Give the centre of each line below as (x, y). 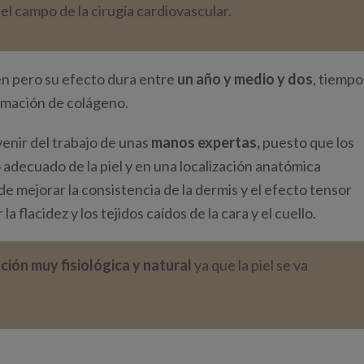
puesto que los (307, 142)
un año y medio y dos (245, 79)
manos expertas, (206, 142)
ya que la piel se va (250, 265)
